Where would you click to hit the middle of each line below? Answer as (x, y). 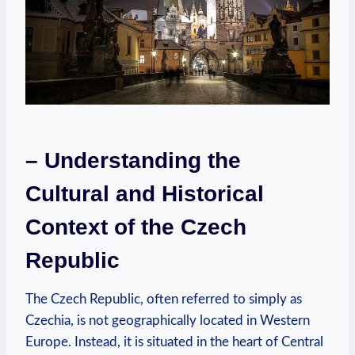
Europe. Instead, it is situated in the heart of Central (174, 342)
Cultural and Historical (145, 194)
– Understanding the (133, 161)
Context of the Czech (136, 227)
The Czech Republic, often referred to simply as (164, 300)
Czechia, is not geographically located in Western (168, 321)
